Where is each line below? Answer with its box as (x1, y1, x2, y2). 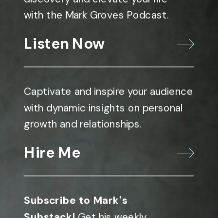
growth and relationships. (24, 117, 142, 131)
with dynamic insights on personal (24, 101, 183, 115)
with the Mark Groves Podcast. (24, 8, 172, 22)
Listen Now (24, 33, 105, 54)
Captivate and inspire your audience (24, 84, 193, 98)
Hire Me (24, 142, 81, 163)
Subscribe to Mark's (24, 193, 127, 207)
